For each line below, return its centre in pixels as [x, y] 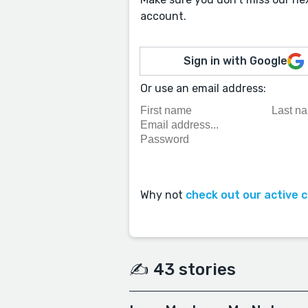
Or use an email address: [203, 88]
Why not [163, 195]
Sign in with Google [236, 61]
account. [163, 16]
